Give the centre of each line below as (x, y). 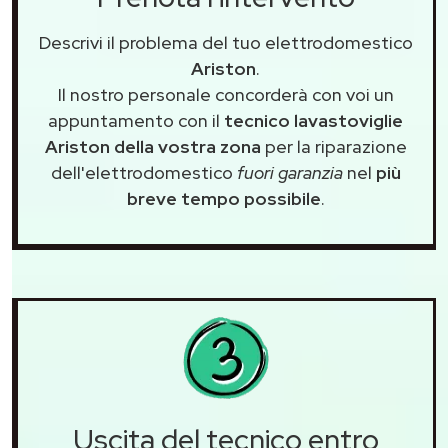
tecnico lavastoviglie (313, 121)
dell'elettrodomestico (143, 173)
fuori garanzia (289, 173)
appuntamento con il (136, 121)
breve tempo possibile (223, 199)
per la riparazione (333, 147)
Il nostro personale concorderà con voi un (225, 95)
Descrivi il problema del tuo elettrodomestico (225, 43)
